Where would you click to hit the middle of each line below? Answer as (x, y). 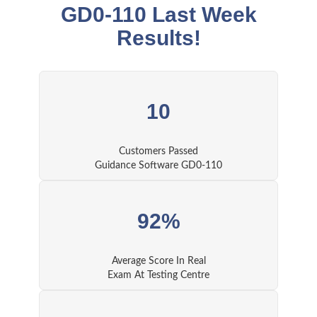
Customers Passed (158, 152)
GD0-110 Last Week (158, 15)
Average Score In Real (158, 261)
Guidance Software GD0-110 (158, 166)
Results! (158, 38)
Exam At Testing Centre (158, 276)
